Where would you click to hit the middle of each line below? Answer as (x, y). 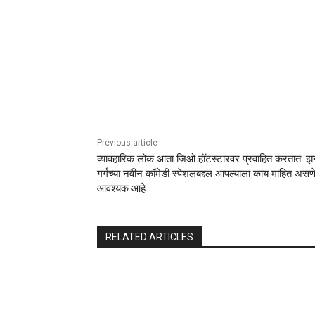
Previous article (127, 143)
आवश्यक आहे (121, 189)
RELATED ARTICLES (149, 237)
